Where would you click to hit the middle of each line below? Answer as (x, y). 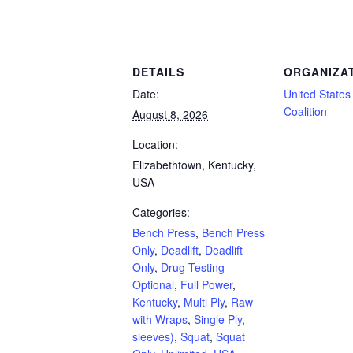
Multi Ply (204, 301)
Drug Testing (193, 267)
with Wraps (160, 319)
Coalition (305, 111)
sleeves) (153, 336)
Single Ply (218, 319)
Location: (155, 144)
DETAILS (158, 71)
